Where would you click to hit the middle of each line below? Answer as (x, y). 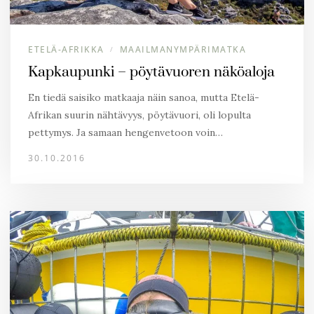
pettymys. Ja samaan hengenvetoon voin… (125, 132)
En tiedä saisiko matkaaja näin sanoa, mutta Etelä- (144, 97)
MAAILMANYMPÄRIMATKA (183, 49)
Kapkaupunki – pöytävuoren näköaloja (151, 72)
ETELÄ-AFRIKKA (66, 49)
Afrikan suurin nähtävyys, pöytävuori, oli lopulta (139, 115)
